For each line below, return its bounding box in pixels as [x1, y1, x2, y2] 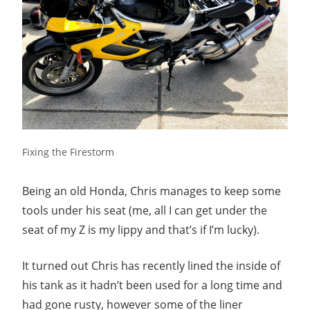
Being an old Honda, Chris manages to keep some [22, 183, 281, 199]
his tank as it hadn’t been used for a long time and [22, 277, 282, 293]
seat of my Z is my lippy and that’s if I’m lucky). [22, 221, 259, 237]
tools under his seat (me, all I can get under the [22, 202, 267, 218]
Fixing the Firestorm [22, 145, 114, 158]
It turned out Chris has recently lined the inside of [22, 257, 280, 273]
